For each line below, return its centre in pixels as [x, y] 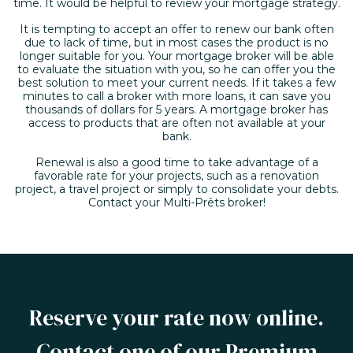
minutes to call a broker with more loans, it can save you [176, 97]
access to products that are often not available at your [176, 123]
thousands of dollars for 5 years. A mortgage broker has [176, 110]
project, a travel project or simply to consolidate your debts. [176, 190]
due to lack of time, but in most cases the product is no [176, 43]
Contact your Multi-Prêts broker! [176, 203]
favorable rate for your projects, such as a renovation [176, 176]
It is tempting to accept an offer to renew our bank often [176, 30]
